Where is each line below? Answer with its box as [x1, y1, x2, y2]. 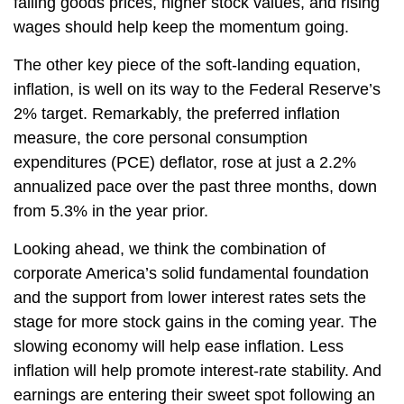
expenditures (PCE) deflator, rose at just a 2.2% [14, 153, 356, 172]
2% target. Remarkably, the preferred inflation [14, 105, 340, 124]
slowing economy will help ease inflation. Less [14, 337, 344, 356]
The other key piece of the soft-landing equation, [14, 56, 361, 75]
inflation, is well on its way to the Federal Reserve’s [14, 80, 381, 99]
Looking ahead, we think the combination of [14, 240, 326, 259]
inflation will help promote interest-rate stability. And [14, 362, 381, 381]
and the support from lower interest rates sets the [14, 289, 366, 308]
